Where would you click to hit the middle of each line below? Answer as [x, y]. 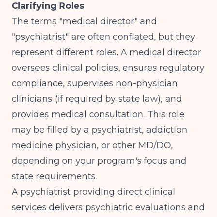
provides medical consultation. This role [98, 114]
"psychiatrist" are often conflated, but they [103, 37]
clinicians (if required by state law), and [97, 99]
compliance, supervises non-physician [95, 83]
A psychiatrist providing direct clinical [93, 192]
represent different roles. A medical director [106, 52]
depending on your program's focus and [99, 161]
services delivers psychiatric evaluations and [108, 207]
